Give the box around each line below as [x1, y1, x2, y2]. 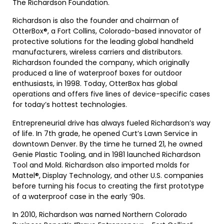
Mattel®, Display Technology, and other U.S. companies [12, 170, 203, 180]
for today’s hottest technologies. [12, 99, 127, 110]
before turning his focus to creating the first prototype [12, 180, 204, 191]
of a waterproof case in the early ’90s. [12, 191, 145, 201]
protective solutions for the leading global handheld [12, 36, 193, 47]
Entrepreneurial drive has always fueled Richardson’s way [12, 117, 210, 128]
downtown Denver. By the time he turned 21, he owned [12, 138, 202, 149]
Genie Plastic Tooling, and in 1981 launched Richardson [12, 149, 200, 159]
